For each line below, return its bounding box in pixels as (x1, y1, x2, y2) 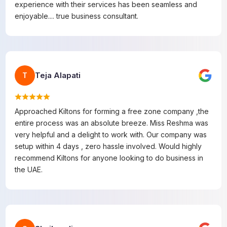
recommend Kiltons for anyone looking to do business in (15, 153, 204, 162)
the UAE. (15, 165, 43, 174)
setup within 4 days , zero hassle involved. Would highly (15, 141, 202, 150)
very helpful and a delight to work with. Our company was (15, 130, 207, 139)
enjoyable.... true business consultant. (15, 11, 139, 20)
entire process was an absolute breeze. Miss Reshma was (15, 118, 209, 127)
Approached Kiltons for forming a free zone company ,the (15, 106, 209, 116)
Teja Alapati (35, 70, 81, 80)
